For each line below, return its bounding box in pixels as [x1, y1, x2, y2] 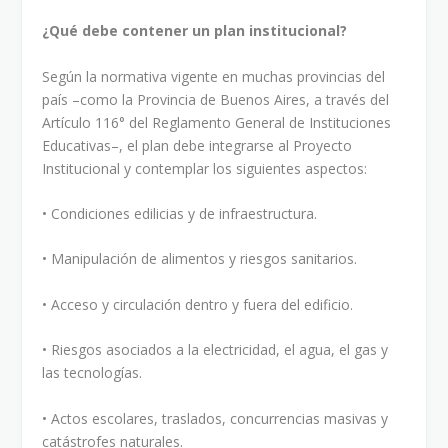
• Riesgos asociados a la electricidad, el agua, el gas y [42, 340, 389, 360]
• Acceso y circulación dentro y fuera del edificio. [42, 294, 354, 314]
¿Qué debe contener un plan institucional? [42, 21, 348, 41]
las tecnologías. [42, 363, 143, 383]
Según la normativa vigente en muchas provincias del [42, 66, 386, 86]
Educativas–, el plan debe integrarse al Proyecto [42, 135, 353, 155]
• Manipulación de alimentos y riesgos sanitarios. [42, 249, 358, 269]
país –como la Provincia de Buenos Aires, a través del [42, 89, 390, 109]
